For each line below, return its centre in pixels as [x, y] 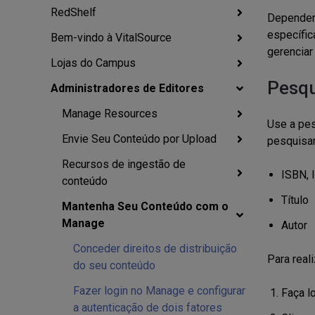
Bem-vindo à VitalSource [111, 38]
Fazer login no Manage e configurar [159, 291]
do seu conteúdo [114, 265]
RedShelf [73, 12]
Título [295, 200]
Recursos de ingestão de [124, 164]
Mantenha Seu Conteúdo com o [145, 206]
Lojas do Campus [93, 63]
